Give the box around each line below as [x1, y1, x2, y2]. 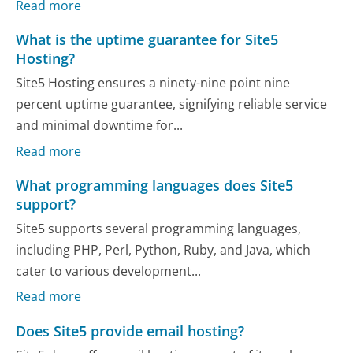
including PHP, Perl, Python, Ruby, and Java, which [16, 241, 311, 259]
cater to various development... [16, 262, 202, 281]
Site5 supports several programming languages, [16, 220, 302, 238]
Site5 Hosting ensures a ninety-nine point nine [16, 74, 291, 92]
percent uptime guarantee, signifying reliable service [16, 95, 328, 113]
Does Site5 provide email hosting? [16, 321, 245, 340]
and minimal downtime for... [16, 117, 184, 135]
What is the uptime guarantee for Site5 [16, 29, 279, 49]
